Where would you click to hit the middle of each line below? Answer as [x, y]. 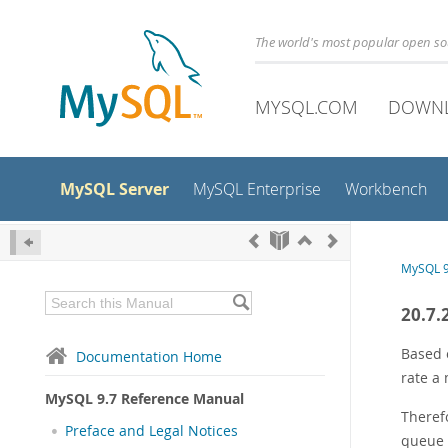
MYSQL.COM [306, 107]
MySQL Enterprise [257, 189]
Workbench [386, 189]
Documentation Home [149, 356]
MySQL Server [114, 189]
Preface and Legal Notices [151, 431]
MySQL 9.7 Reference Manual [144, 398]
